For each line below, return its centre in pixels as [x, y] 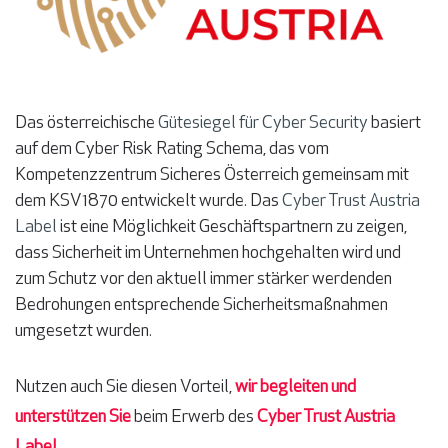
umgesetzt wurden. [83, 331]
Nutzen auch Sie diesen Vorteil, [125, 387]
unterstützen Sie [74, 417]
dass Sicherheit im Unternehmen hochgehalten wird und [208, 253]
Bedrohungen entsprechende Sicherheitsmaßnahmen [201, 305]
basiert [394, 123]
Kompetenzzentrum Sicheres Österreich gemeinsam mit [212, 175]
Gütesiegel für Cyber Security [263, 123]
